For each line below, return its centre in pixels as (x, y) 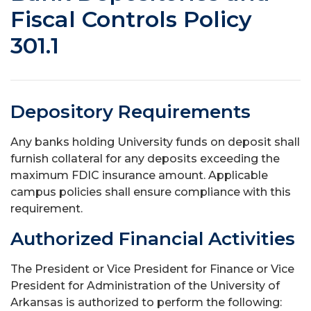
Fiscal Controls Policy (131, 19)
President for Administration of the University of (145, 286)
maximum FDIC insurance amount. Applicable (139, 175)
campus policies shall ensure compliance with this (151, 192)
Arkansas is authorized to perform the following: (146, 302)
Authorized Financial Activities (153, 239)
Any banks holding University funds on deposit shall (155, 142)
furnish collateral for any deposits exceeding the (145, 159)
